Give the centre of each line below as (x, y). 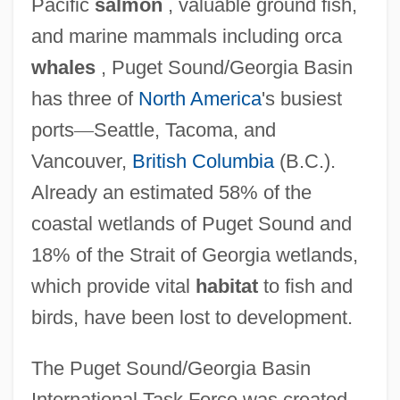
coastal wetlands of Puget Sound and (191, 223)
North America (200, 98)
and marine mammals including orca (186, 36)
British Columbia (203, 161)
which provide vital (113, 286)
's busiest (301, 98)
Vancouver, (81, 161)
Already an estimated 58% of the (171, 192)
